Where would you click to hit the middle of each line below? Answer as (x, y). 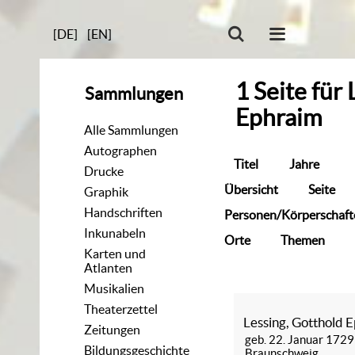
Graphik (107, 191)
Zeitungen (113, 329)
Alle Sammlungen (132, 130)
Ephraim (279, 117)
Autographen (121, 150)
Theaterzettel (121, 309)
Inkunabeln (115, 233)
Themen (302, 240)
